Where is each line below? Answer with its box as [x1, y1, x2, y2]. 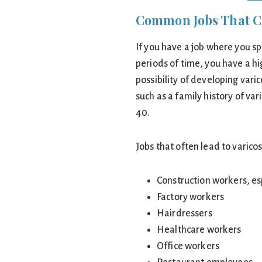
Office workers [157, 241, 220, 251]
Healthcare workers [157, 225, 242, 235]
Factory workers [157, 192, 225, 202]
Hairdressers [157, 208, 212, 219]
